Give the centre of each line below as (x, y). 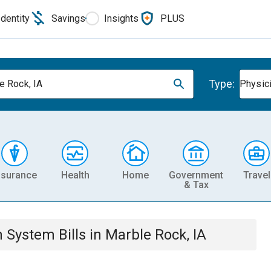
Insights (121, 18)
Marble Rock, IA (156, 235)
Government (196, 175)
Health (75, 175)
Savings (68, 18)
